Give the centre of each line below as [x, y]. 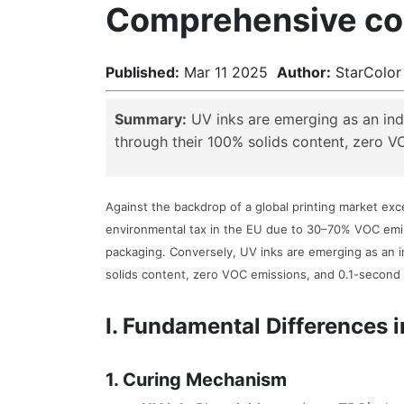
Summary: [151, 119]
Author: [304, 73]
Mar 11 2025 [228, 73]
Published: [142, 73]
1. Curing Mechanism [196, 380]
